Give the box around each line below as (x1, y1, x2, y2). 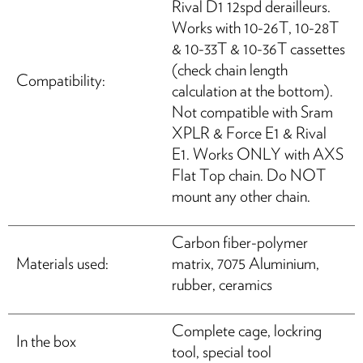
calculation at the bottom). (172, 83, 333, 100)
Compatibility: (16, 72, 105, 89)
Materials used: (16, 255, 109, 272)
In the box (16, 333, 76, 350)
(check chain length (172, 62, 288, 79)
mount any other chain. (172, 188, 310, 205)
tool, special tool (172, 344, 271, 361)
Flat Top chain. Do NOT (172, 167, 326, 184)
